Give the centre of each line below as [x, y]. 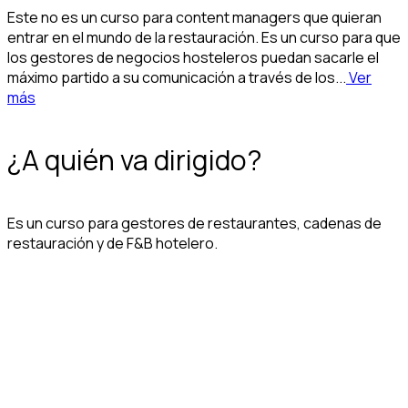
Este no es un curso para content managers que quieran [194, 18]
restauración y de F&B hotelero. [112, 243]
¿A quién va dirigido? [135, 160]
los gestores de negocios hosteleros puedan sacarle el [193, 58]
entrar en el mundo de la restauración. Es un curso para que [204, 38]
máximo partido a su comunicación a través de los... [177, 78]
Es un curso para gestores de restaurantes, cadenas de [194, 223]
